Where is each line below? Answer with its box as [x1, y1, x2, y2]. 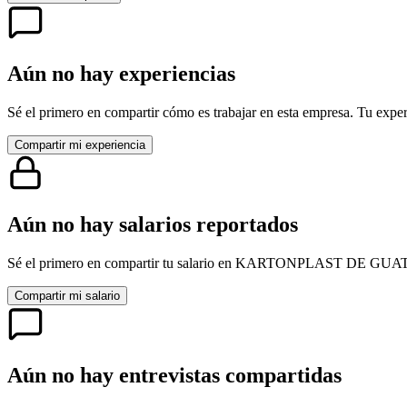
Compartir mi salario [15, 288, 120, 303]
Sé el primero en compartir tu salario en [7, 254, 235, 271]
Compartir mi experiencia [15, 138, 145, 153]
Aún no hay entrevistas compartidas [7, 362, 342, 387]
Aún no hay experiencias [7, 62, 235, 86]
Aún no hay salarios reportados [7, 213, 298, 237]
